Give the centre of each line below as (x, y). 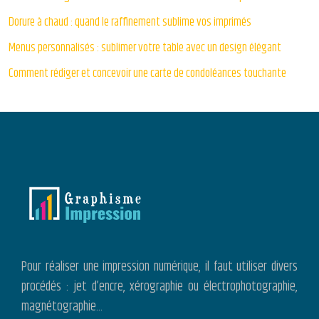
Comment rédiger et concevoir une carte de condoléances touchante (147, 74)
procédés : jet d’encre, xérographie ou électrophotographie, (159, 287)
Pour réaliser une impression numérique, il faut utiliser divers (159, 267)
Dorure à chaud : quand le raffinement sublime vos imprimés (130, 22)
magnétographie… (62, 307)
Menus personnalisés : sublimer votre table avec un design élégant (145, 48)
